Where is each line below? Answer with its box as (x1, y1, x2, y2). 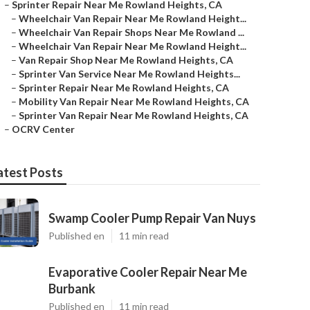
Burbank (48, 281, 95, 296)
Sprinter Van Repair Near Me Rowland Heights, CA (19, 109, 248, 121)
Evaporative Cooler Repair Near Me (48, 264, 247, 280)
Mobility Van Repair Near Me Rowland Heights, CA (19, 95, 249, 107)
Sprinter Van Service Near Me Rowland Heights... (19, 68, 240, 80)
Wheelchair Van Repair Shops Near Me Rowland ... (19, 26, 244, 38)
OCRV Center (12, 123, 75, 135)
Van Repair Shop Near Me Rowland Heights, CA (19, 54, 233, 66)
